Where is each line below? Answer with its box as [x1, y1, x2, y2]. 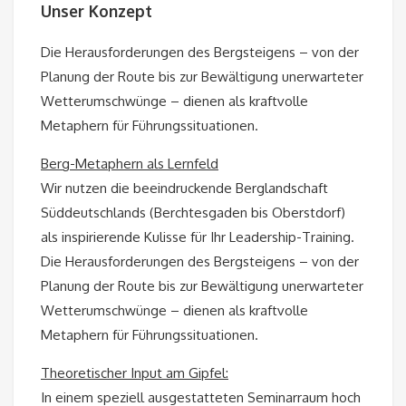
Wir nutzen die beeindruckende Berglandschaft [41, 179, 328, 197]
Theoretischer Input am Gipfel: [41, 363, 228, 382]
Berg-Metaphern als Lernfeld [41, 154, 218, 172]
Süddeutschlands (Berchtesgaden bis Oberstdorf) [41, 203, 345, 221]
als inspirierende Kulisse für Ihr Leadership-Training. [41, 227, 354, 246]
